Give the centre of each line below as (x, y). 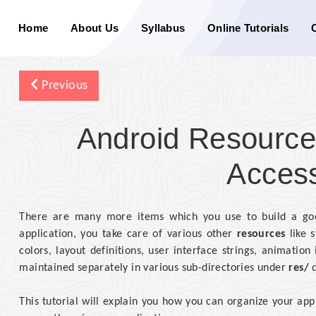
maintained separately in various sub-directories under (154, 268)
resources (261, 234)
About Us (95, 28)
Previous (63, 86)
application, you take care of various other (128, 234)
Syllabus (163, 28)
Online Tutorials (248, 28)
